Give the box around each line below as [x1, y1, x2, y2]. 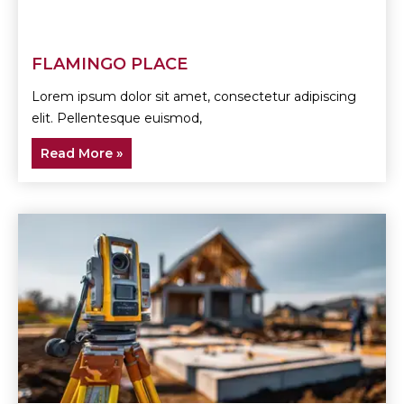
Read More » [41, 144, 123, 161]
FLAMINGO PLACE [32, 53, 188, 74]
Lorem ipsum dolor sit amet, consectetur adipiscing [32, 87, 356, 105]
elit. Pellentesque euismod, [32, 109, 202, 126]
